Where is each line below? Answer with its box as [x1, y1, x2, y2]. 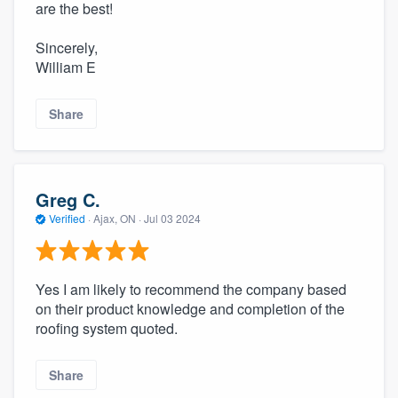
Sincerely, [36, 36, 98, 58]
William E [36, 56, 96, 77]
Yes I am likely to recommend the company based [36, 279, 346, 300]
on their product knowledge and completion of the [36, 298, 345, 320]
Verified [46, 210, 88, 226]
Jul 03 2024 [144, 210, 201, 226]
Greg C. [36, 186, 100, 212]
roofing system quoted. [36, 318, 178, 339]
